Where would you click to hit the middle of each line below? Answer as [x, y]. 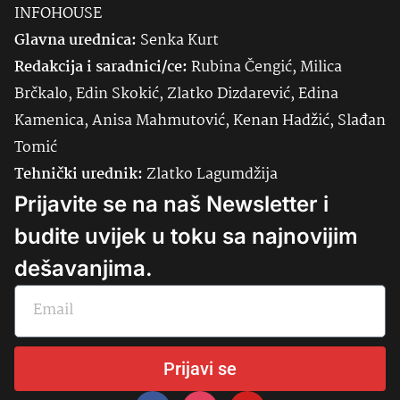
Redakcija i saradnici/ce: [101, 67]
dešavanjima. [83, 268]
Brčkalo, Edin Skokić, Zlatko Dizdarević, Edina [176, 94]
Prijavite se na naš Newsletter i [171, 204]
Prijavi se [200, 368]
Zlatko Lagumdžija [212, 174]
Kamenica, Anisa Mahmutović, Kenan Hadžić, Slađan [200, 121]
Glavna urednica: [75, 40]
